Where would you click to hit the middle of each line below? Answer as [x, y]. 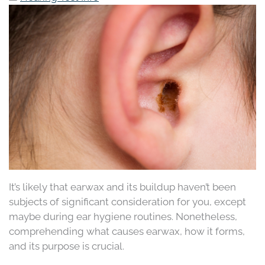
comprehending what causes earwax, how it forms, [127, 232]
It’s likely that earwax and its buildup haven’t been [122, 187]
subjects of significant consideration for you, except [127, 202]
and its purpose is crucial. [67, 246]
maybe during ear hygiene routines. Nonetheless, [123, 217]
